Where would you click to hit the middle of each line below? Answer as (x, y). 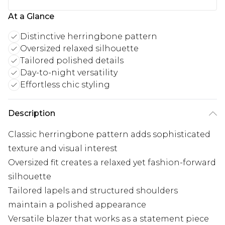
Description (32, 114)
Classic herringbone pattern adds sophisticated (109, 135)
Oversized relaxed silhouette (79, 49)
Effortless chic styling (65, 85)
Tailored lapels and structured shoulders (93, 191)
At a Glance (31, 17)
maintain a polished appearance (77, 205)
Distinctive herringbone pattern (89, 37)
